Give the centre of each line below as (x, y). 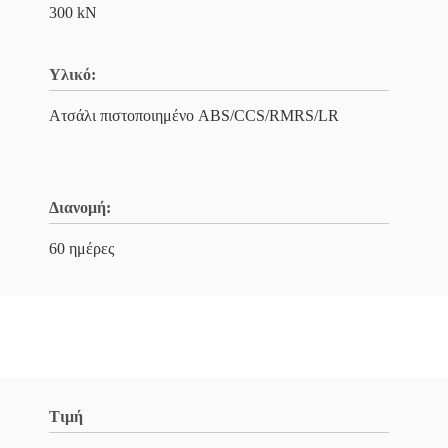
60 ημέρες (81, 248)
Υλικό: (72, 74)
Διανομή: (80, 207)
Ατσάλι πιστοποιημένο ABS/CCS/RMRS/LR (194, 115)
